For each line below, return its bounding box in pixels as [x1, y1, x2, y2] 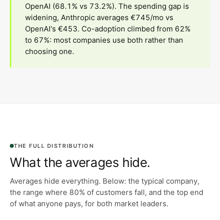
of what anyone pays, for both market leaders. [10, 199, 168, 209]
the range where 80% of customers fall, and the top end [10, 188, 203, 197]
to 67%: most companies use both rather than [25, 35, 183, 45]
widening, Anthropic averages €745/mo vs [25, 13, 173, 23]
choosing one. [25, 47, 74, 56]
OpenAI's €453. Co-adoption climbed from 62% [25, 24, 191, 34]
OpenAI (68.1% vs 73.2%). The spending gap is [25, 1, 189, 11]
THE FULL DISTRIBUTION [14, 142, 94, 150]
